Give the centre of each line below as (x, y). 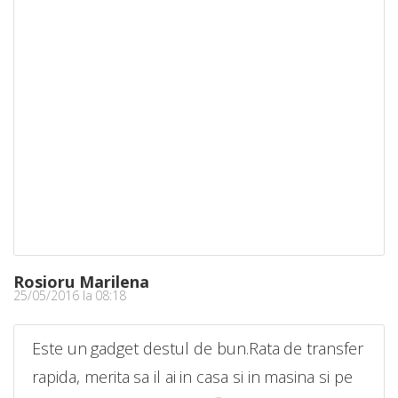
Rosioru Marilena (81, 282)
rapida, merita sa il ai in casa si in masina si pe (192, 377)
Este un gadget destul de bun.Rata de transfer (198, 349)
